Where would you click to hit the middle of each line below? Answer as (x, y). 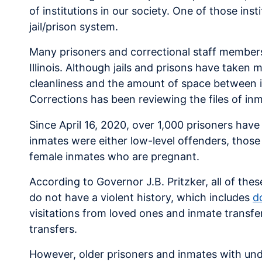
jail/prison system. (74, 27)
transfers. (53, 229)
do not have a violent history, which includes (141, 197)
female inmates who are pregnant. (114, 156)
